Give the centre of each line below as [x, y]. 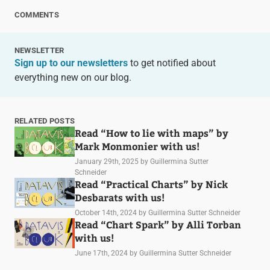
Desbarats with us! [119, 197]
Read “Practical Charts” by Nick [151, 184]
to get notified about [171, 63]
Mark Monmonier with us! [137, 146]
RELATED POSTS [45, 121]
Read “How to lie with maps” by [151, 133]
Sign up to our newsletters [71, 63]
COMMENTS [36, 14]
